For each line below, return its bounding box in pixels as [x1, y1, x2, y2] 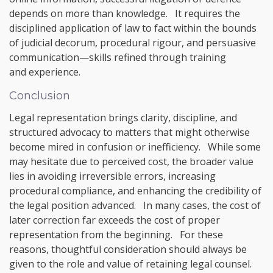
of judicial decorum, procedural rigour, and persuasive [9, 35, 256, 49]
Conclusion [9, 88, 70, 102]
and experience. [9, 65, 80, 79]
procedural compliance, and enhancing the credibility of [9, 183, 261, 197]
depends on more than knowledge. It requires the [9, 6, 240, 20]
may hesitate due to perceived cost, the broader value [9, 154, 253, 168]
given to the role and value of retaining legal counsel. [9, 257, 252, 271]
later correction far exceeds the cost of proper [9, 213, 220, 227]
